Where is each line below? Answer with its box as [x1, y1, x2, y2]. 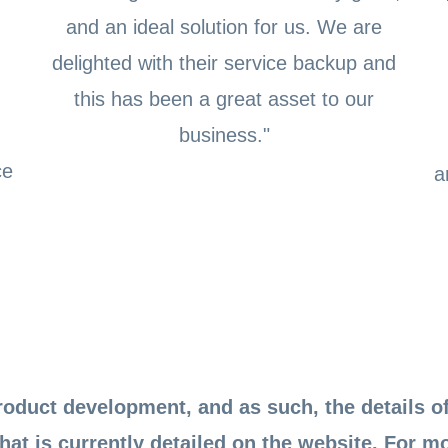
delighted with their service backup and [52, 52, 396, 75]
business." [178, 124, 270, 147]
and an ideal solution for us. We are [66, 16, 382, 39]
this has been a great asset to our [74, 88, 374, 111]
